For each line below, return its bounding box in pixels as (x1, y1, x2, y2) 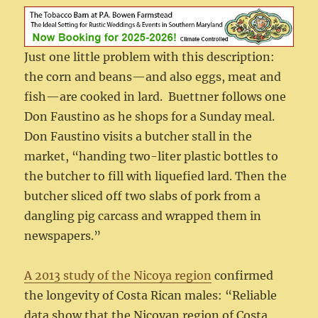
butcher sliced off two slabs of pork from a (24, 189, 261, 204)
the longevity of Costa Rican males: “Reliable (24, 288, 278, 303)
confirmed (212, 268, 274, 283)
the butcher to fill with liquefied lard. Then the (24, 169, 287, 184)
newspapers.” (24, 229, 102, 243)
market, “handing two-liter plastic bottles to (24, 149, 279, 164)
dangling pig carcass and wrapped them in (24, 209, 262, 224)
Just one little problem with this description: (24, 50, 275, 65)
